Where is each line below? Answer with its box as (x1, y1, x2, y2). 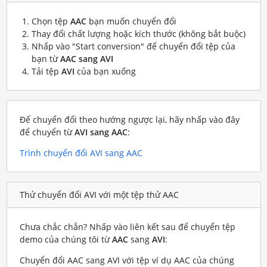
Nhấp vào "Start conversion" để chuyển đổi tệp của (31, 40, 235, 52)
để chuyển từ (19, 126, 74, 138)
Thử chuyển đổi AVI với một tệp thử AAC (19, 189, 179, 201)
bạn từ (31, 52, 60, 64)
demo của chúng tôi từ (19, 233, 112, 245)
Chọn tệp (31, 15, 70, 27)
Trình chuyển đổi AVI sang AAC (19, 147, 142, 159)
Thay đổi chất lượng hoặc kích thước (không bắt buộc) (31, 27, 246, 39)
